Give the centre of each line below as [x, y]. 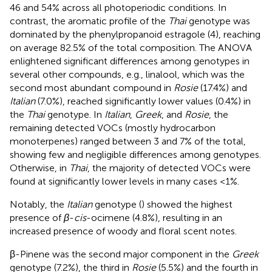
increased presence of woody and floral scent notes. [123, 231]
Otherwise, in [39, 168]
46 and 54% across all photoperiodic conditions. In [118, 8]
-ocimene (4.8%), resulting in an [154, 218]
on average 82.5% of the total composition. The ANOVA [131, 48]
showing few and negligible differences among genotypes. [135, 155]
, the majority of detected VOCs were [169, 168]
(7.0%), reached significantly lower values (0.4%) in [143, 101]
